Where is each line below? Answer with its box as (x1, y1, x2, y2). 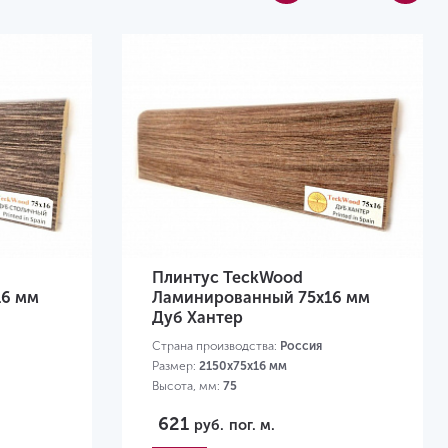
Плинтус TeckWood (152, 268, 303, 288)
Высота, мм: (152, 379, 223, 394)
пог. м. (229, 416, 275, 435)
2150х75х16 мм (199, 359, 287, 374)
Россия (280, 339, 322, 354)
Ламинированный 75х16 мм (152, 288, 370, 308)
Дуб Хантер (152, 308, 243, 328)
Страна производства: (152, 339, 280, 354)
